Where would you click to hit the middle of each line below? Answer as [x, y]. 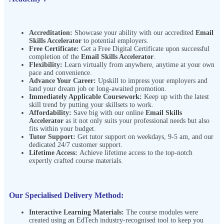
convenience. [74, 73]
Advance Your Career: [63, 81]
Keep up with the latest [176, 97]
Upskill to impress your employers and [153, 81]
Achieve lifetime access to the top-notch [136, 153]
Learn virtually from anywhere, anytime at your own [139, 65]
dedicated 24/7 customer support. [76, 145]
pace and [42, 73]
